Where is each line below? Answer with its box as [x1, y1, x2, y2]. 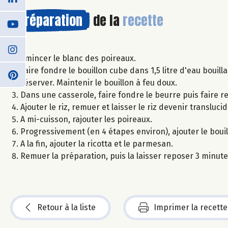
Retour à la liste [37, 202, 96, 212]
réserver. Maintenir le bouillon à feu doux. [20, 77, 177, 88]
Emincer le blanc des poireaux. [20, 53, 136, 63]
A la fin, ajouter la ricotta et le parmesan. [20, 138, 173, 149]
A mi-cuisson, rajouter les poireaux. [20, 114, 152, 124]
